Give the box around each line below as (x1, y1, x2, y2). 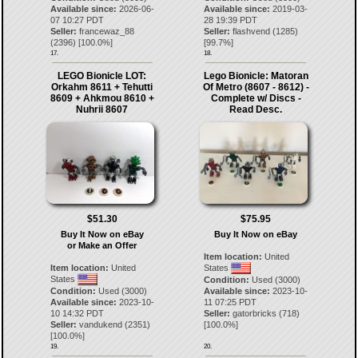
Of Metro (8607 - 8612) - (202, 81, 309, 93)
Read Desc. (229, 103, 283, 115)
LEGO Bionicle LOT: (58, 70, 147, 82)
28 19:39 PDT (204, 14, 258, 25)
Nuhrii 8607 (76, 103, 129, 115)
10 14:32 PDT (50, 308, 104, 318)
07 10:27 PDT (50, 14, 104, 25)
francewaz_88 (78, 26, 134, 36)
